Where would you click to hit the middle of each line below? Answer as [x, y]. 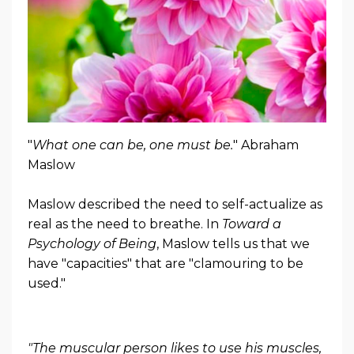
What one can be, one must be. [133, 145]
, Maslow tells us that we [233, 243]
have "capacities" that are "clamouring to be [166, 263]
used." [47, 283]
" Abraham [266, 145]
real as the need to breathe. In [125, 224]
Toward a [252, 224]
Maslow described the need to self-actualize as [175, 204]
